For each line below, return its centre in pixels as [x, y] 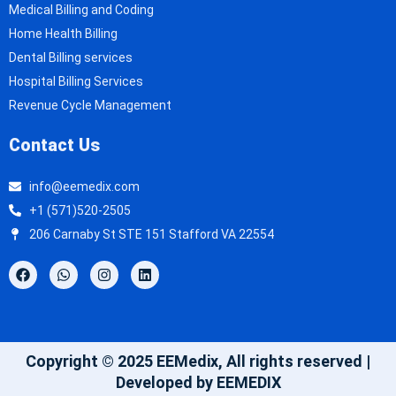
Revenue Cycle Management [90, 105]
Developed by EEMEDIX [198, 382]
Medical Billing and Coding [81, 9]
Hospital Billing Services [76, 81]
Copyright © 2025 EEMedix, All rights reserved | [198, 361]
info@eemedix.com [84, 186]
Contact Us [54, 145]
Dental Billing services [71, 57]
